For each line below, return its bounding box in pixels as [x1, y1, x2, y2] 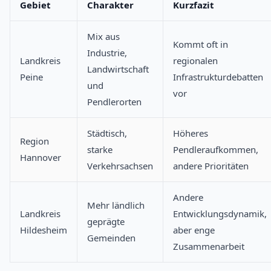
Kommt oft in [173, 38, 228, 51]
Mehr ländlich [87, 199, 145, 212]
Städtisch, [87, 127, 127, 140]
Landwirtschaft [87, 63, 149, 76]
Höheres [173, 127, 208, 140]
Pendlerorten [87, 96, 142, 108]
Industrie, [87, 47, 127, 59]
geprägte [87, 215, 125, 228]
